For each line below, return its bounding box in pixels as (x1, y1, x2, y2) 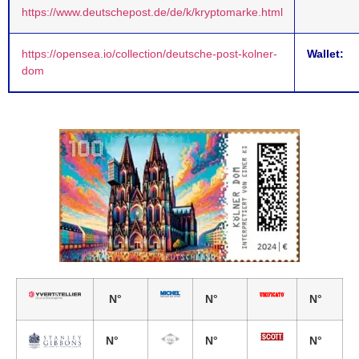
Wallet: (307, 47, 344, 61)
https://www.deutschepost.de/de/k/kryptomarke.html (22, 6, 283, 19)
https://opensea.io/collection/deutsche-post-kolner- (22, 47, 277, 61)
